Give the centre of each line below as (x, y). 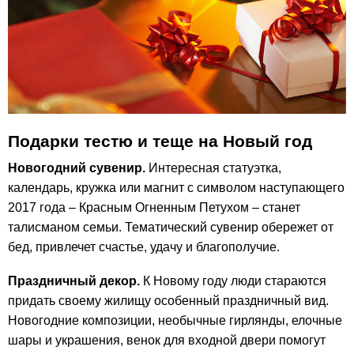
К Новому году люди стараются (233, 281)
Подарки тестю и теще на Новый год (160, 141)
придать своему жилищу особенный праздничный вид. (168, 300)
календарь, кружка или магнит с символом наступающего (176, 188)
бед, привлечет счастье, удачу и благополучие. (144, 247)
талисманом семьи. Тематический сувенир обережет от (171, 228)
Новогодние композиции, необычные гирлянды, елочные (175, 320)
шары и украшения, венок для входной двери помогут (167, 340)
